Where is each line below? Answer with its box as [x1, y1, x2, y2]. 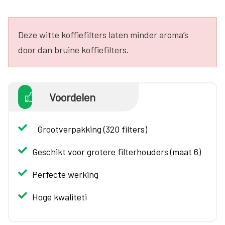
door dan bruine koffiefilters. [18, 44, 129, 55]
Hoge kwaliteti [32, 191, 87, 202]
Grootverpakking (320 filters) [37, 123, 147, 135]
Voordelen [49, 90, 95, 103]
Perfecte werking [32, 168, 98, 180]
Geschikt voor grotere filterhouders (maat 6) [32, 146, 201, 157]
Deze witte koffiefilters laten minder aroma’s [18, 29, 188, 40]
